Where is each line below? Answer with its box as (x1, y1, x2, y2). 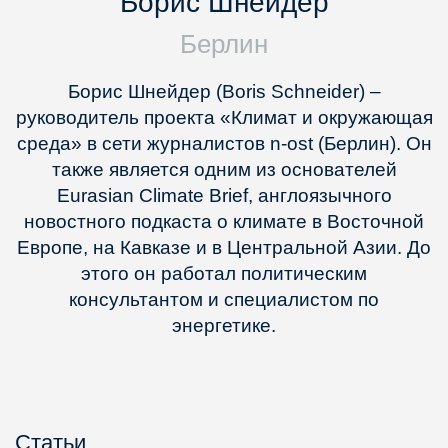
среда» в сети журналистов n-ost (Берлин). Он (16, 133, 432, 154)
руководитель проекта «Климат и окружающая (15, 107, 433, 128)
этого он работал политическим (81, 263, 367, 284)
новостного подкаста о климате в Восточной (24, 211, 424, 232)
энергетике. (172, 315, 276, 336)
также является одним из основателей (51, 159, 397, 180)
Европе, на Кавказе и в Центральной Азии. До (17, 237, 431, 258)
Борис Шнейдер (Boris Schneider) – (67, 81, 381, 102)
